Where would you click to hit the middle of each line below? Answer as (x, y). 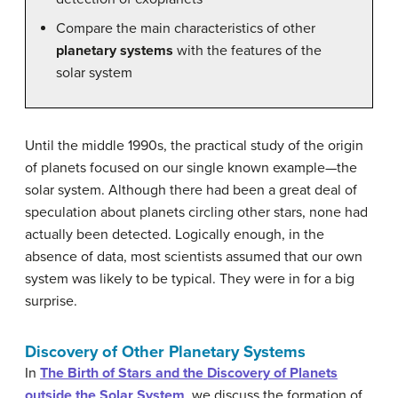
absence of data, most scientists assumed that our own (194, 256)
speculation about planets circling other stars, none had (196, 212)
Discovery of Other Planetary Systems (165, 351)
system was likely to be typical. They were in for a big (190, 279)
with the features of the (247, 50)
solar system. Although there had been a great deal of (191, 190)
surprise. (51, 301)
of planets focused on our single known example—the (191, 167)
